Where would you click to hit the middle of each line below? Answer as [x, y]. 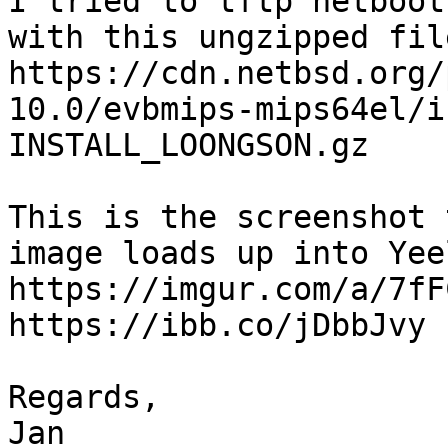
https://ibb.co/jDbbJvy [217, 325]
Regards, [84, 397]
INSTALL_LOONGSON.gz [188, 145]
